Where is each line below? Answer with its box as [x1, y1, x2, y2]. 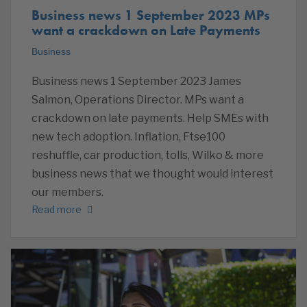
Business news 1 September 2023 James [32, 75, 241, 88]
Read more [32, 203, 82, 215]
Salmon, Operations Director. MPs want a [32, 93, 244, 107]
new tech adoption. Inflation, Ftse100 [32, 130, 225, 144]
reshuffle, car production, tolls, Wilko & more [32, 149, 264, 162]
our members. [32, 186, 103, 199]
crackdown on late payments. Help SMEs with [32, 112, 269, 125]
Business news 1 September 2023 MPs [32, 6, 270, 25]
